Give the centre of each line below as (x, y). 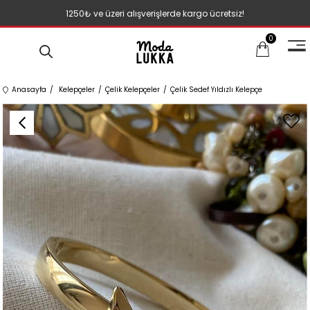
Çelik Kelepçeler (133, 90)
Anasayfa (29, 90)
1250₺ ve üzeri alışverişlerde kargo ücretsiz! (155, 13)
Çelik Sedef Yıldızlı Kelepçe (217, 90)
